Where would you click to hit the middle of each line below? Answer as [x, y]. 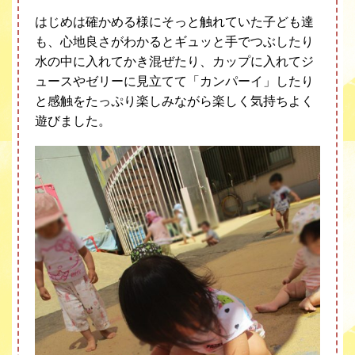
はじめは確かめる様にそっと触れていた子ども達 [175, 21]
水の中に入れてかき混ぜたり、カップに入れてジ [175, 61]
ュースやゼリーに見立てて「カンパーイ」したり [175, 81]
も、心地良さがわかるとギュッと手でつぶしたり [175, 41]
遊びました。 [73, 120]
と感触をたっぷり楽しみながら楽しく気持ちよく [175, 101]
